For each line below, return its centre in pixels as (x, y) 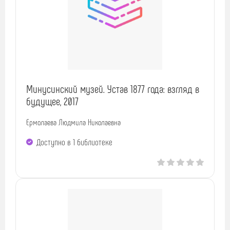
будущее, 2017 (52, 101)
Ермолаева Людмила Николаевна (73, 122)
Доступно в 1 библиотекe (74, 142)
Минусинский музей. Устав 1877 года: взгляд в (113, 89)
